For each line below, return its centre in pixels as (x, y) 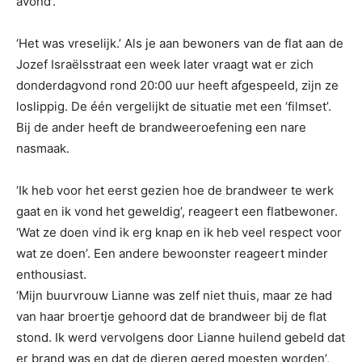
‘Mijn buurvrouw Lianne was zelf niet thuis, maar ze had (174, 296)
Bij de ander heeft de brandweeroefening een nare (161, 128)
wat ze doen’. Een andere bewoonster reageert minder (172, 254)
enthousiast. (51, 275)
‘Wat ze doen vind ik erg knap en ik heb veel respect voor (179, 233)
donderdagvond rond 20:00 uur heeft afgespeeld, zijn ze (177, 86)
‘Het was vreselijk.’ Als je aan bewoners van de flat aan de (180, 44)
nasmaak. (43, 149)
